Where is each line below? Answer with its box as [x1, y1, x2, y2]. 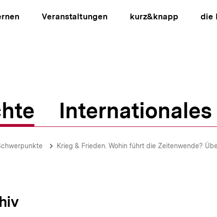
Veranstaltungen [42, 12, 108, 21]
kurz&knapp [129, 12, 178, 21]
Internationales [59, 97, 212, 124]
